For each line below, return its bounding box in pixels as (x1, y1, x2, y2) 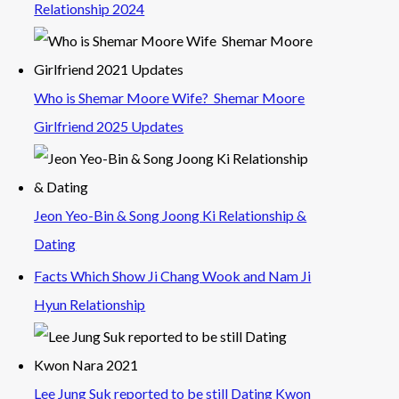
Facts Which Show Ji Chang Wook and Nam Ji (34, 266, 312, 284)
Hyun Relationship (34, 295, 146, 313)
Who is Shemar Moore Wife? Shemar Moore (34, 88, 305, 106)
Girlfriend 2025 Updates (34, 117, 184, 134)
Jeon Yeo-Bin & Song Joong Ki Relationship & (34, 206, 307, 224)
